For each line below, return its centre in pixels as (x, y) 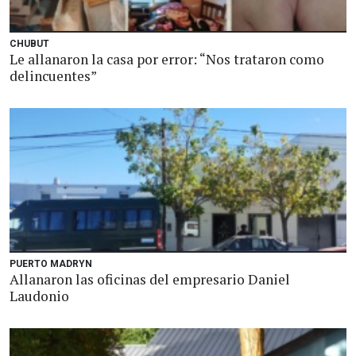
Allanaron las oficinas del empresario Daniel (150, 279)
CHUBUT (29, 44)
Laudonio (39, 296)
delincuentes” (53, 76)
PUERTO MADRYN (51, 264)
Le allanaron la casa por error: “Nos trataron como (167, 59)
